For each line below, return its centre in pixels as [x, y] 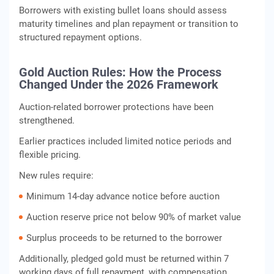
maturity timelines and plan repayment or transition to [129, 24]
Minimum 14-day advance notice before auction [123, 196]
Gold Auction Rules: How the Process [120, 72]
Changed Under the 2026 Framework [119, 84]
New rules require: [56, 176]
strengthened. [47, 120]
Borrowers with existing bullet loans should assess [123, 10]
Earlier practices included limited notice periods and [125, 141]
